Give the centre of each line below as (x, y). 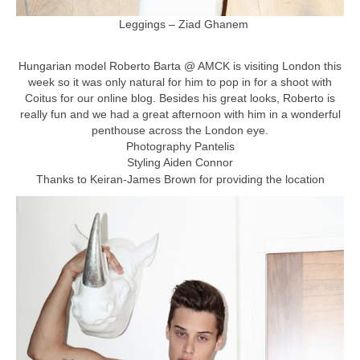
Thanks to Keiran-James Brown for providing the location (180, 179)
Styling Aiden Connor (180, 162)
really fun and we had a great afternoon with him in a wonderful (180, 114)
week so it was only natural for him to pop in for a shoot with (180, 82)
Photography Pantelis (180, 146)
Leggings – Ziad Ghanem (180, 24)
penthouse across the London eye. (180, 130)
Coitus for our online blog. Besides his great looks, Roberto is (180, 98)
